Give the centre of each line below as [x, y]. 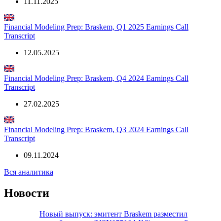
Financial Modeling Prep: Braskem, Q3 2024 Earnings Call [96, 129]
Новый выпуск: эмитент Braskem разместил [113, 214]
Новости [27, 193]
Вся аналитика [29, 172]
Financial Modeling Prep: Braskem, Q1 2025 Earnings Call [96, 27]
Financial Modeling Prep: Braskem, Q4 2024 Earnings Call [96, 78]
